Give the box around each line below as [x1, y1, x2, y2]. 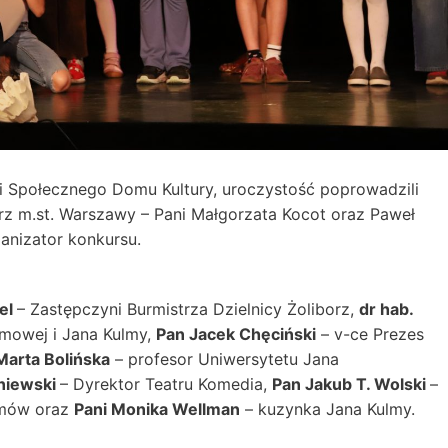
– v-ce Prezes [316, 324, 424, 345]
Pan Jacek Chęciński [156, 324, 316, 345]
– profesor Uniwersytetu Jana [110, 349, 339, 370]
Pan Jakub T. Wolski [272, 374, 430, 395]
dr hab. [359, 299, 413, 320]
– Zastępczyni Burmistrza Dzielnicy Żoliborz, [17, 299, 359, 320]
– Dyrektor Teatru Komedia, [60, 374, 272, 395]
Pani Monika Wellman [74, 399, 240, 420]
